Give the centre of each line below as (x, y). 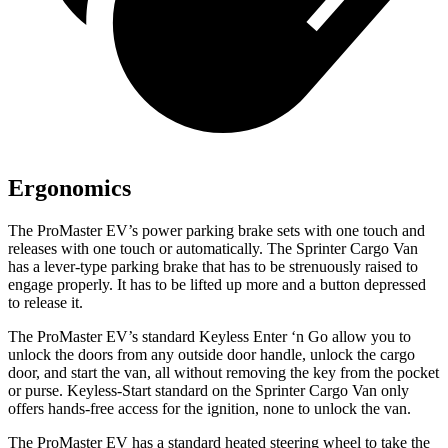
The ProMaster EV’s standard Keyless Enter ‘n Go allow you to (209, 336)
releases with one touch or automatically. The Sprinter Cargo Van (213, 248)
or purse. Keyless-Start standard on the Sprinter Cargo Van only (208, 390)
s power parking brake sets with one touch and (278, 230)
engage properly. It (69, 284)
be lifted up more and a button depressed (296, 284)
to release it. (45, 302)
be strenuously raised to (342, 266)
